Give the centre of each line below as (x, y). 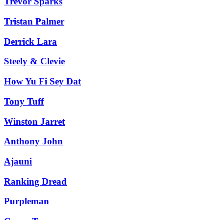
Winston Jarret (34, 121)
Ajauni (18, 162)
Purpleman (27, 201)
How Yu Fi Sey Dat (42, 82)
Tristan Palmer (34, 21)
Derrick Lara (30, 41)
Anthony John (33, 141)
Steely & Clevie (34, 61)
